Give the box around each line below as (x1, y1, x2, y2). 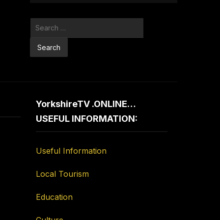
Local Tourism (36, 169, 89, 179)
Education (36, 192, 73, 202)
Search (29, 19, 53, 27)
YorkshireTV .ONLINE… (36, 99, 137, 110)
